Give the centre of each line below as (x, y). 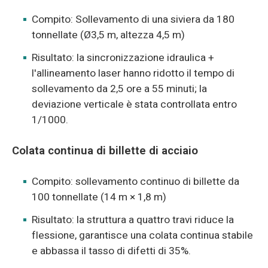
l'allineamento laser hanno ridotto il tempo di (133, 74)
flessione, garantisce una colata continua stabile (143, 236)
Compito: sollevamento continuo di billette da (136, 182)
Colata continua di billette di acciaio (105, 151)
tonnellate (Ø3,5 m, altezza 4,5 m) (109, 35)
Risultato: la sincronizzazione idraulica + (123, 58)
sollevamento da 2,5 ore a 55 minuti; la (120, 89)
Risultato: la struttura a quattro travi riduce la (133, 220)
